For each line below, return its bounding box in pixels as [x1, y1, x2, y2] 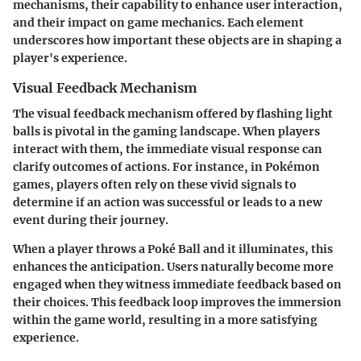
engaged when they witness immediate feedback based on [13, 277, 342, 293]
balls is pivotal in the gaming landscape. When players [13, 124, 320, 139]
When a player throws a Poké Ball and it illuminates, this [13, 242, 333, 257]
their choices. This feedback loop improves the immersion [13, 295, 342, 310]
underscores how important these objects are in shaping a [13, 33, 342, 48]
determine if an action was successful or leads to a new [13, 195, 322, 210]
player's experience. [13, 51, 127, 65]
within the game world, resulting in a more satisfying [13, 313, 317, 328]
